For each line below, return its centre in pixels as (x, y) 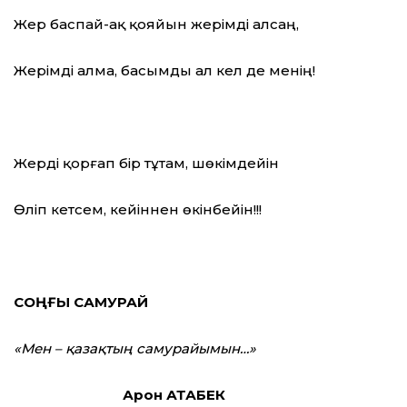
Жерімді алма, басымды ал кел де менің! (164, 71)
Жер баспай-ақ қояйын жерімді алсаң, (156, 25)
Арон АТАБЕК (174, 395)
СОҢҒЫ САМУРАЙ (81, 303)
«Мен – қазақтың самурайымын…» (135, 349)
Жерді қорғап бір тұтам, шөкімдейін (146, 164)
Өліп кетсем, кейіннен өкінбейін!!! (138, 210)
